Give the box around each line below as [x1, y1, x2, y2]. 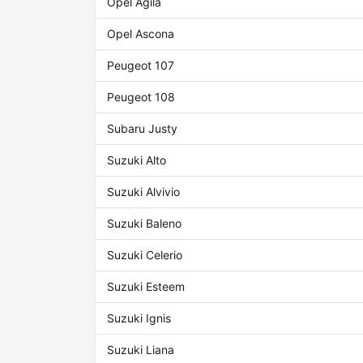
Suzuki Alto [107, 153, 167, 168]
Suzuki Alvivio [107, 185, 181, 199]
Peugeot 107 [107, 58, 175, 73]
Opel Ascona [107, 27, 175, 41]
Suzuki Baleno [107, 216, 182, 231]
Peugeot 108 [107, 90, 176, 105]
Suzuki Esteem [107, 280, 186, 294]
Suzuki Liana [107, 343, 175, 357]
